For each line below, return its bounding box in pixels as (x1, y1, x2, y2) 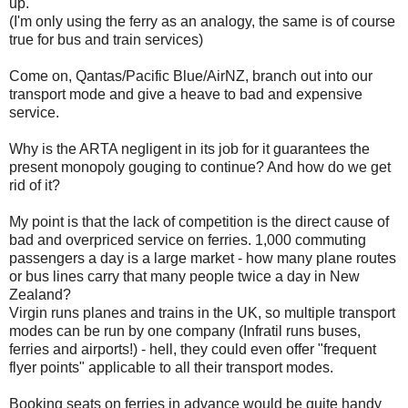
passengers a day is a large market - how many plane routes (9, 250, 396, 266)
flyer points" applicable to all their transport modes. (9, 359, 333, 375)
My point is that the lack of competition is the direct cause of (9, 213, 389, 229)
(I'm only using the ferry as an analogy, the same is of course (9, 13, 395, 29)
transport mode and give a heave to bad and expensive (9, 86, 362, 102)
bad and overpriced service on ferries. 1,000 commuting (9, 231, 366, 248)
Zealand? (9, 286, 71, 302)
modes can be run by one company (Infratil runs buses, (9, 322, 361, 339)
